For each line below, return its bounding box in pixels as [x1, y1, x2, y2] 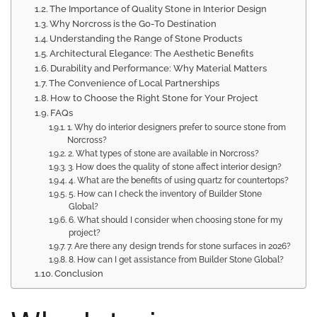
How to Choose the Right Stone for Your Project [50, 93, 259, 103]
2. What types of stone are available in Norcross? [67, 149, 259, 158]
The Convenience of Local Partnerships [49, 78, 220, 88]
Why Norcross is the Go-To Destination [50, 18, 217, 29]
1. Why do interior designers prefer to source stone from [67, 122, 286, 132]
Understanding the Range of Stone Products [50, 33, 243, 44]
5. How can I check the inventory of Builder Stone [68, 189, 262, 199]
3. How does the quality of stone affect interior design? [67, 162, 282, 172]
